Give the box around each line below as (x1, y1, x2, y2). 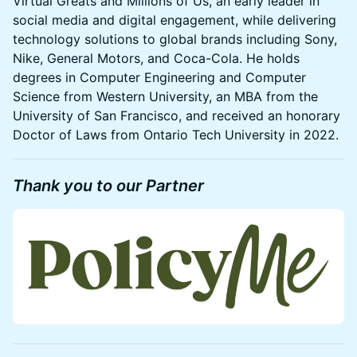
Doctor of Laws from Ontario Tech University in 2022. (13, 127, 339, 143)
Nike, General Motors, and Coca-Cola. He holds (13, 50, 300, 66)
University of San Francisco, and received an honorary (13, 108, 340, 124)
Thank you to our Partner (13, 176, 204, 195)
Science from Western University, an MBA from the (13, 88, 318, 104)
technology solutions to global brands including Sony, (13, 31, 337, 47)
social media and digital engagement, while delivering (13, 12, 336, 28)
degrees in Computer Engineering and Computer (13, 69, 306, 85)
